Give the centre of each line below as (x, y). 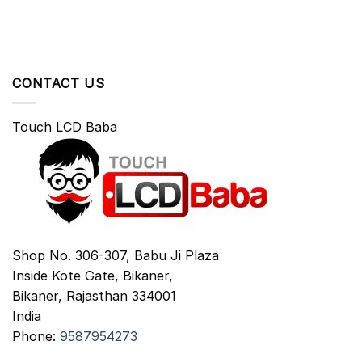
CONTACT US (59, 83)
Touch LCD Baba (65, 127)
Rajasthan (97, 295)
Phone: (36, 336)
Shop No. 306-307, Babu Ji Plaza (116, 255)
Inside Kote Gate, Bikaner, (93, 275)
